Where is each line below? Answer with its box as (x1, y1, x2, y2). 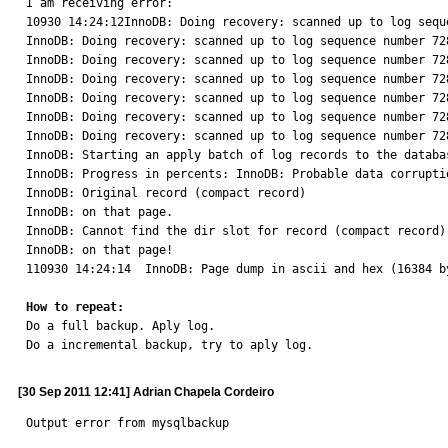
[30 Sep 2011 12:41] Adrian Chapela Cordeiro (18, 385, 274, 399)
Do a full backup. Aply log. (26, 319, 215, 333)
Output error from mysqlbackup (26, 416, 229, 430)
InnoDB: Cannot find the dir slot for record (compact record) (26, 224, 446, 238)
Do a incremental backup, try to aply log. (26, 338, 313, 352)
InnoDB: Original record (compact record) (26, 186, 306, 200)
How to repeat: (26, 300, 124, 314)
